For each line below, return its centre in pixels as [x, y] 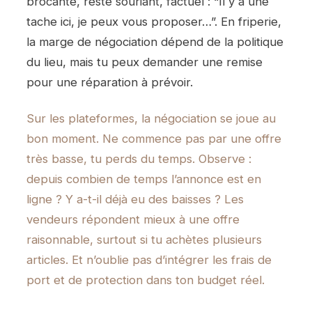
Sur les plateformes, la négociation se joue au [151, 119]
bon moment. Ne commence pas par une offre [154, 139]
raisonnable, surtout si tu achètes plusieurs [144, 240]
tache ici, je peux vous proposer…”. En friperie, [154, 21]
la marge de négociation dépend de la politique [155, 41]
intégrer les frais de [218, 260]
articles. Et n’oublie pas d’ [96, 260]
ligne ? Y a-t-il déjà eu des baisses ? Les [135, 200]
